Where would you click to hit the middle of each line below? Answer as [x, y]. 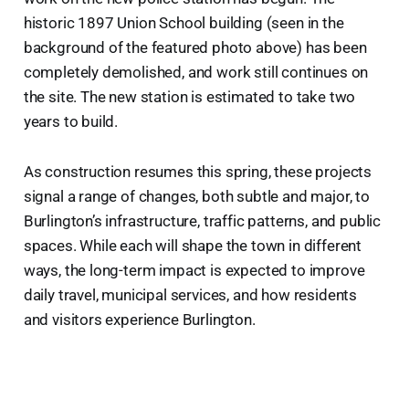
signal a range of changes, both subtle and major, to [196, 196]
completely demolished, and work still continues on [196, 72]
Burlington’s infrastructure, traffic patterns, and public [202, 220]
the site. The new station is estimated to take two [189, 96]
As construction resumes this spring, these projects [198, 171]
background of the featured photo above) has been [195, 47]
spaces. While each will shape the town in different [193, 245]
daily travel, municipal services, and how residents [190, 294]
